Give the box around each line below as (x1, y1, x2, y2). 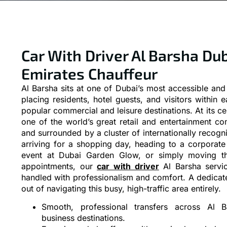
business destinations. (42, 213, 125, 223)
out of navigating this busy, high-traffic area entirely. (21, 183, 221, 194)
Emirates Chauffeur (21, 64, 158, 83)
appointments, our (21, 161, 97, 171)
